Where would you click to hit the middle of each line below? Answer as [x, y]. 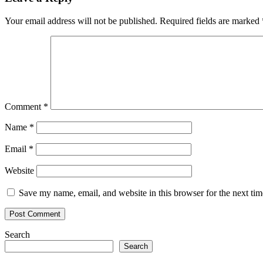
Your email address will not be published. [81, 21]
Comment [24, 107]
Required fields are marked [211, 21]
